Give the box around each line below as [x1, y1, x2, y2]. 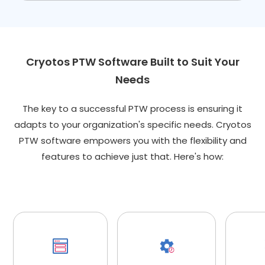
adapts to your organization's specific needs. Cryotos [14, 118, 251, 131]
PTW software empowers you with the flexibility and [18, 134, 247, 147]
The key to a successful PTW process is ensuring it [22, 102, 243, 115]
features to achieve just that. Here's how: [41, 150, 224, 163]
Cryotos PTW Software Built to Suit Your [25, 54, 240, 70]
